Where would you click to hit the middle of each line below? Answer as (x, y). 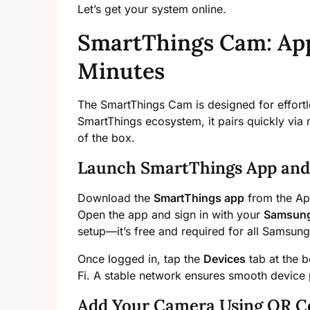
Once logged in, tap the (140, 259)
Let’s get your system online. (152, 9)
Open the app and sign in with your (171, 215)
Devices (225, 259)
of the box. (106, 138)
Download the (116, 198)
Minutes (121, 71)
